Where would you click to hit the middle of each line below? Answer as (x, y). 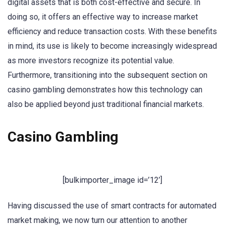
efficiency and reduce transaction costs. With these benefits (112, 32)
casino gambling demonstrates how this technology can (105, 90)
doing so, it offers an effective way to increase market (103, 17)
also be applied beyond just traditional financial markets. (106, 104)
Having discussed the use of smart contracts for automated (112, 206)
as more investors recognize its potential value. (91, 61)
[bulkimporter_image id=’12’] (113, 180)
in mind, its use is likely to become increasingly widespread (112, 46)
